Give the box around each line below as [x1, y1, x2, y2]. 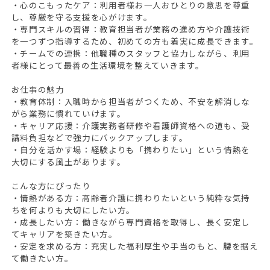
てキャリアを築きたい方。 [11, 227, 118, 240]
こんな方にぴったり [11, 179, 91, 192]
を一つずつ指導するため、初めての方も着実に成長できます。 [11, 34, 259, 47]
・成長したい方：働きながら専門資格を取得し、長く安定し [11, 215, 250, 228]
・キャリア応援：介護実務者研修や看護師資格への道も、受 [11, 119, 250, 131]
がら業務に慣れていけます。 [11, 107, 126, 119]
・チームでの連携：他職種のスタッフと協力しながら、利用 [11, 46, 250, 59]
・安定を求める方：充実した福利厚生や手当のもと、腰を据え [11, 239, 259, 252]
